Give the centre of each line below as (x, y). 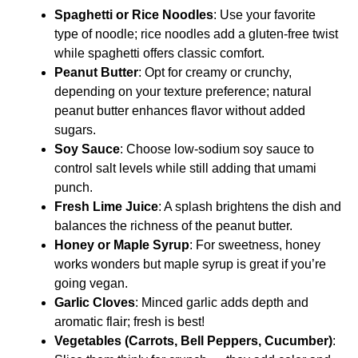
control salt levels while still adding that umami (185, 168)
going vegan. (91, 283)
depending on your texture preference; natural (183, 91)
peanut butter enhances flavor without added (180, 110)
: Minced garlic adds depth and (222, 302)
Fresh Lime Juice (106, 206)
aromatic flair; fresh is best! (129, 321)
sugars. (75, 129)
